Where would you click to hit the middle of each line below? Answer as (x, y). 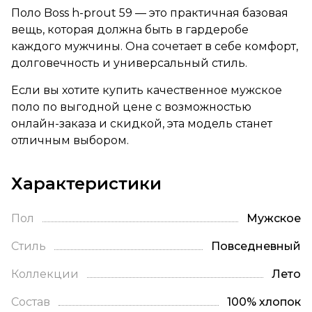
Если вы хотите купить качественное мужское (147, 90)
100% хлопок (264, 302)
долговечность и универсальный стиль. (129, 63)
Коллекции (45, 274)
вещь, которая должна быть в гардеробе (130, 29)
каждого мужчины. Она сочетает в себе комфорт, (155, 46)
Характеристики (86, 183)
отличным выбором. (70, 140)
